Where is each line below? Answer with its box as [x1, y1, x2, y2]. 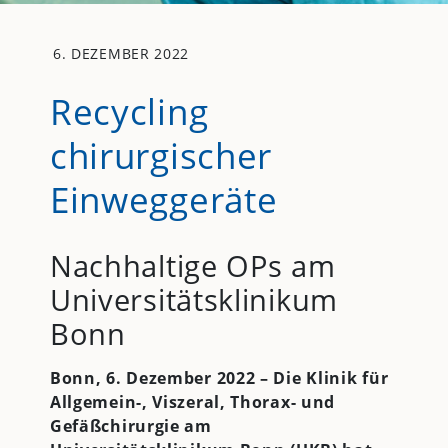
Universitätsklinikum [49, 280, 338, 320]
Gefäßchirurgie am [49, 414, 212, 437]
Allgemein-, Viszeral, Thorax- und [49, 390, 336, 413]
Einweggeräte [49, 174, 278, 223]
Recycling [49, 86, 209, 135]
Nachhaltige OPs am [49, 246, 336, 286]
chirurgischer [49, 130, 273, 179]
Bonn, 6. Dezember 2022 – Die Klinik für [49, 366, 389, 389]
